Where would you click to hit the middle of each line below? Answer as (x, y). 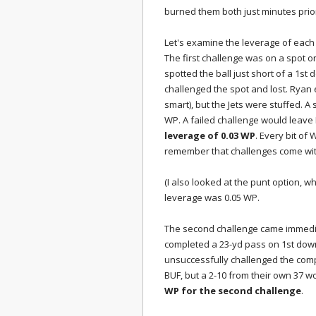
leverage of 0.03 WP (210, 135)
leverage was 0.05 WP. (212, 197)
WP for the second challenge (233, 291)
